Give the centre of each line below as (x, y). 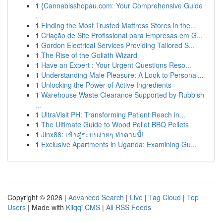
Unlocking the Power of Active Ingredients (106, 85)
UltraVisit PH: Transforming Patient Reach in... (113, 114)
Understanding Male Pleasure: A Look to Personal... (122, 75)
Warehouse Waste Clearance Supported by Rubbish (123, 95)
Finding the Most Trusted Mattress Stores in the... (119, 25)
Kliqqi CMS (83, 207)
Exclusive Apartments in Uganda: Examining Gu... (119, 144)
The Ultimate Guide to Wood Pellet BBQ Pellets (115, 124)
